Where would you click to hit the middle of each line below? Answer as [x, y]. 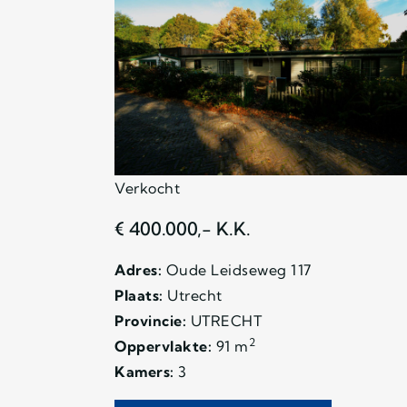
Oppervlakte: [163, 346]
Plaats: [139, 295]
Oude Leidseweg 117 [237, 269]
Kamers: [144, 371]
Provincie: [150, 320]
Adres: [138, 269]
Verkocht [147, 188]
